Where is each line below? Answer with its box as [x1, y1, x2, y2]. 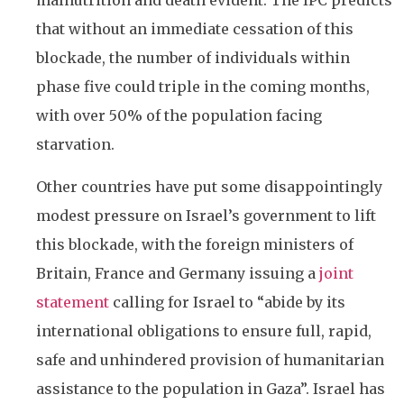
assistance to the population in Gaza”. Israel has [36, 379, 385, 398]
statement [36, 292, 109, 311]
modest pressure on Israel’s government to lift [36, 206, 376, 225]
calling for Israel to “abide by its [109, 292, 345, 311]
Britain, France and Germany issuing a [36, 263, 319, 282]
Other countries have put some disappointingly [36, 177, 382, 196]
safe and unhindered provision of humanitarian [36, 350, 384, 369]
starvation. [36, 135, 115, 154]
